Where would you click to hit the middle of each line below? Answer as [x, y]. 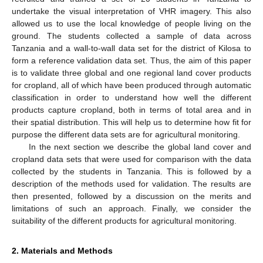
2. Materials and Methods [62, 250]
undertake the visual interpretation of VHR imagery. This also [131, 11]
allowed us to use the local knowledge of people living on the [131, 23]
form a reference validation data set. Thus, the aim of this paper [131, 60]
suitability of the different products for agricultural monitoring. [124, 220]
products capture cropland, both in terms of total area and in [131, 109]
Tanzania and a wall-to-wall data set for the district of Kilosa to [131, 48]
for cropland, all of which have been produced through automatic [131, 85]
